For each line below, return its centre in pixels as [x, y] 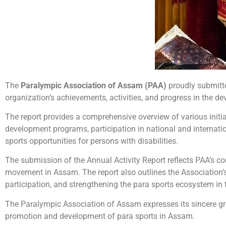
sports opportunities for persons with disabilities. [92, 141]
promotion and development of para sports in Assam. [100, 216]
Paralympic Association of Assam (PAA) [94, 85]
